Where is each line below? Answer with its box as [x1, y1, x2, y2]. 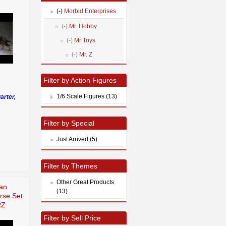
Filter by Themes [43, 161, 97, 170]
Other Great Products [56, 178, 114, 186]
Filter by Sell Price [43, 213, 101, 222]
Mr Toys [73, 36, 95, 44]
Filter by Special [43, 119, 94, 127]
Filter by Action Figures [43, 76, 117, 84]
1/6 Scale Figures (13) [56, 92, 117, 100]
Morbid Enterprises [63, 7, 116, 15]
